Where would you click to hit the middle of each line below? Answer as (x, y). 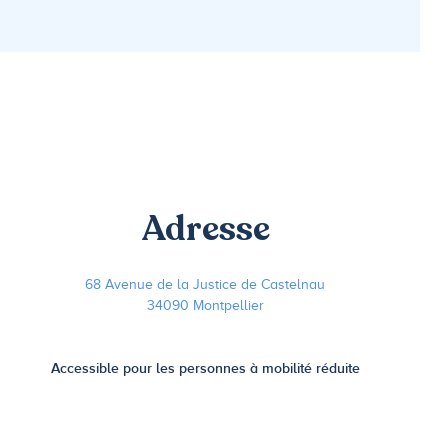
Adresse (205, 228)
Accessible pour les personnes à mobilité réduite (205, 367)
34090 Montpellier (205, 305)
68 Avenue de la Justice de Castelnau (205, 284)
